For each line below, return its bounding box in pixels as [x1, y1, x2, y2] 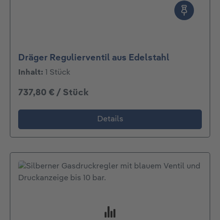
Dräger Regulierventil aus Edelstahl [18, 53, 169, 62]
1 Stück [45, 68, 70, 77]
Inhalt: [18, 68, 45, 77]
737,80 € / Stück [18, 88, 88, 98]
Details [97, 115, 123, 124]
